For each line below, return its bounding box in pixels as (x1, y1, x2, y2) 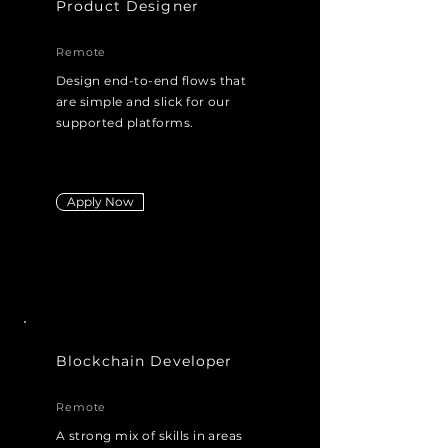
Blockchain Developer (56, 352, 233, 370)
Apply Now (66, 194, 134, 209)
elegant (193, 115, 242, 130)
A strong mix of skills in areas (56, 428, 243, 443)
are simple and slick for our (56, 94, 231, 109)
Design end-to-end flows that (56, 73, 247, 88)
